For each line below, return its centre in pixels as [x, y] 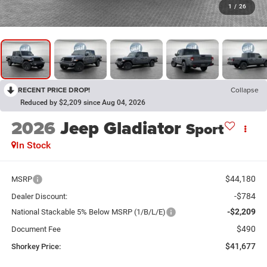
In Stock [33, 145]
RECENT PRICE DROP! [54, 90]
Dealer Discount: [39, 196]
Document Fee [36, 229]
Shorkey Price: [36, 246]
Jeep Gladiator [120, 128]
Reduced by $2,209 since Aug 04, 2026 [83, 103]
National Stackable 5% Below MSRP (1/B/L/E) [88, 212]
